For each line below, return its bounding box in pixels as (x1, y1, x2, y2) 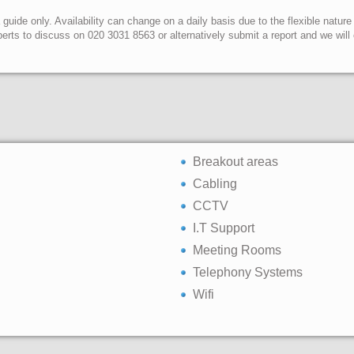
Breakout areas (193, 155, 278, 168)
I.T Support (193, 221, 254, 235)
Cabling (193, 177, 237, 190)
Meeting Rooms (193, 243, 281, 257)
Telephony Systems (193, 265, 303, 279)
